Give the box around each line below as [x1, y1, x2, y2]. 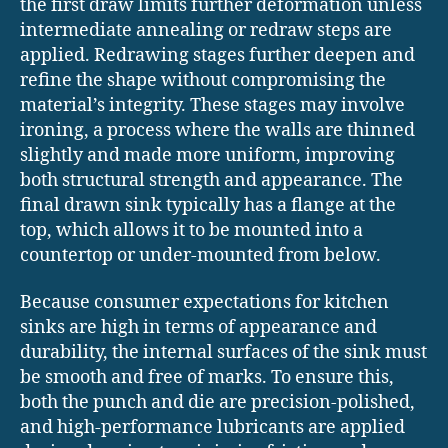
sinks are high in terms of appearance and [20, 316, 377, 340]
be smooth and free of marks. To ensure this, [20, 366, 394, 390]
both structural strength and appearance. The [20, 168, 403, 192]
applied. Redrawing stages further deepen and [20, 43, 415, 67]
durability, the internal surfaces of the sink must [20, 341, 427, 365]
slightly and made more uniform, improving [20, 143, 395, 167]
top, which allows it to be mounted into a [20, 218, 363, 242]
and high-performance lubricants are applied [20, 416, 405, 440]
